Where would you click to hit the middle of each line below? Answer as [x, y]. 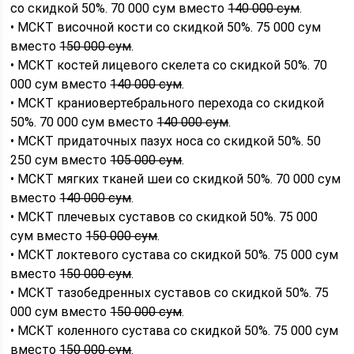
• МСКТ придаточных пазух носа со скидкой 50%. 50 [166, 141]
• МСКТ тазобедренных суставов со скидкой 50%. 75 [170, 292]
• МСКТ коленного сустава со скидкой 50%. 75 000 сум [175, 330]
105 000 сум [146, 160]
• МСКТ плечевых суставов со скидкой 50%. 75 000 [164, 217]
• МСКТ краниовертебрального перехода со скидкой [168, 103]
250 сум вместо [60, 160]
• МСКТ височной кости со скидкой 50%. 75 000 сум [166, 27]
